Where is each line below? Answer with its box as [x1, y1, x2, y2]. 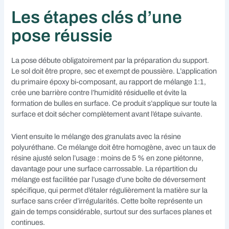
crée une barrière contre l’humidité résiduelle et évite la [11, 88, 187, 97]
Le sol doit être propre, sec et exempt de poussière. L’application [11, 66, 217, 75]
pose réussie [11, 26, 113, 45]
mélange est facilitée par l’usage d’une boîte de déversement [11, 175, 206, 184]
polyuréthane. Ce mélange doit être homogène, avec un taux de [11, 143, 216, 151]
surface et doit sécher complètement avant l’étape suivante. [11, 109, 203, 118]
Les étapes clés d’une [11, 8, 182, 27]
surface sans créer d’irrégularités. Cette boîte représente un [11, 196, 203, 205]
